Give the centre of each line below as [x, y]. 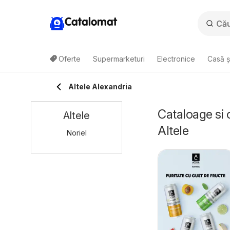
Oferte [70, 59]
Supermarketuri [119, 59]
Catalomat [91, 22]
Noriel [76, 133]
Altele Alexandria [100, 87]
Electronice [176, 59]
